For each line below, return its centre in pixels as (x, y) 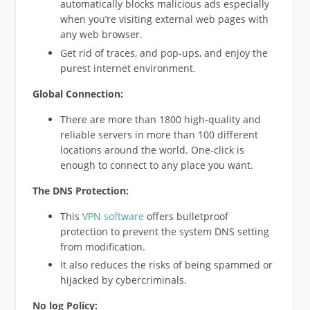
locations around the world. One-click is (152, 149)
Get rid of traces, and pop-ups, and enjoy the (164, 53)
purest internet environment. (128, 68)
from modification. (102, 246)
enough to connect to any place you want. (156, 165)
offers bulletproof (186, 216)
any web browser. (101, 34)
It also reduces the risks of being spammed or (166, 265)
